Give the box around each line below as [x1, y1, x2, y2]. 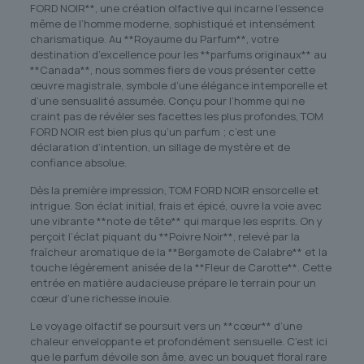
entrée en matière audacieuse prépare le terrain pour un [29, 275, 316, 291]
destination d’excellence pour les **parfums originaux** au [29, 47, 327, 63]
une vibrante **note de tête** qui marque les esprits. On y [29, 214, 323, 229]
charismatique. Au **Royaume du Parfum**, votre [29, 32, 279, 47]
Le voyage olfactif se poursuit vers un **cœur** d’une [29, 318, 302, 334]
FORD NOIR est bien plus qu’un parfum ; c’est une [29, 124, 275, 140]
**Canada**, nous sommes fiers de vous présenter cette [29, 63, 315, 78]
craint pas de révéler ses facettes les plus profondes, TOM [29, 109, 323, 124]
